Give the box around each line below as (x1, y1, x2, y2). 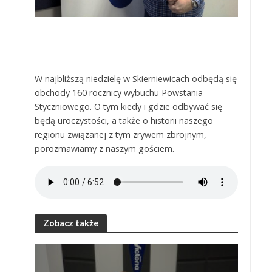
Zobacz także (42, 217, 98, 228)
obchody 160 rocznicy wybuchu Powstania (34, 86, 203, 98)
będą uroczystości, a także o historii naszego (34, 114, 213, 126)
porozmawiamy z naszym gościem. (34, 142, 174, 154)
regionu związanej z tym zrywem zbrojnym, (34, 128, 206, 140)
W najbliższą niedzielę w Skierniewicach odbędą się (34, 72, 237, 84)
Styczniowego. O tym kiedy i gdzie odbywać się (34, 100, 222, 112)
